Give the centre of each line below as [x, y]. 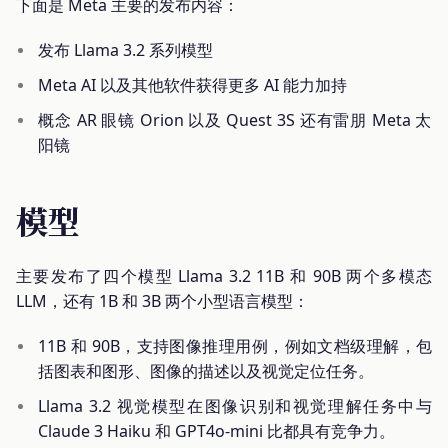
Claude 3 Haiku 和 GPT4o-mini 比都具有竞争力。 [217, 431]
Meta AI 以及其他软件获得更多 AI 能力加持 [193, 84]
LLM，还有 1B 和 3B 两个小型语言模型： [162, 301]
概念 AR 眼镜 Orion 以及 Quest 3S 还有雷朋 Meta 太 [235, 119]
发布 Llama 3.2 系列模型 [126, 49]
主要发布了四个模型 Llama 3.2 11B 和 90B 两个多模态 [224, 276]
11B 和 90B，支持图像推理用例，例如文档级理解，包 [235, 346]
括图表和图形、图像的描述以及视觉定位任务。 [206, 371]
